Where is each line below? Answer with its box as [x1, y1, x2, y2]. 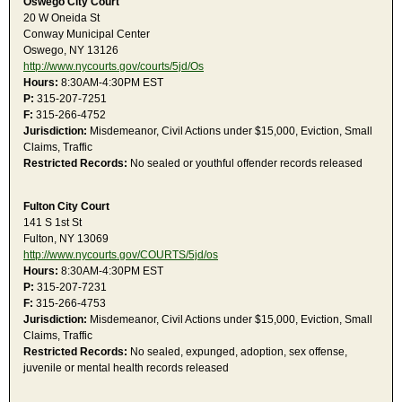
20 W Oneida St [23, 12, 100, 25]
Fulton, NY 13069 [23, 232, 109, 246]
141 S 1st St [23, 216, 82, 230]
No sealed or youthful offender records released [127, 157, 363, 170]
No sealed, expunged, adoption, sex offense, [127, 345, 347, 359]
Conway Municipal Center [23, 28, 150, 41]
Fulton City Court [23, 200, 109, 214]
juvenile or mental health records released [23, 362, 229, 375]
